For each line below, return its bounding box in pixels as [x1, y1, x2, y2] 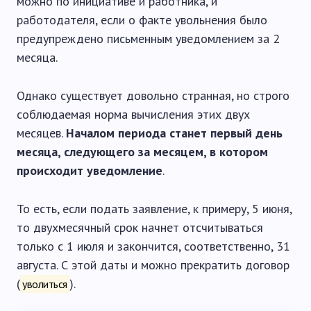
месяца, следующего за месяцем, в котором [17, 144, 268, 160]
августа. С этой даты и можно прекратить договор [17, 257, 289, 273]
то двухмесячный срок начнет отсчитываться [17, 219, 263, 235]
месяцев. [17, 125, 66, 141]
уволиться [22, 277, 67, 291]
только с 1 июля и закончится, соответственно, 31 [17, 238, 290, 254]
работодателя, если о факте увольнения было [17, 12, 267, 28]
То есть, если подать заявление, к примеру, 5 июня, [17, 201, 292, 217]
